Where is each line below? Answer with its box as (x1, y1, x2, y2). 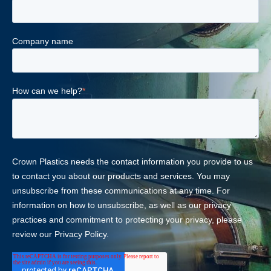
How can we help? (12, 86, 82, 96)
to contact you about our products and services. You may (12, 171, 230, 181)
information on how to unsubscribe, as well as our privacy (12, 200, 231, 210)
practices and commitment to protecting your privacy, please (12, 214, 242, 224)
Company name (12, 36, 73, 46)
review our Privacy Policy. (12, 229, 109, 239)
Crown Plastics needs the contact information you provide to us (12, 156, 253, 166)
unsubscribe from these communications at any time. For (12, 185, 230, 195)
